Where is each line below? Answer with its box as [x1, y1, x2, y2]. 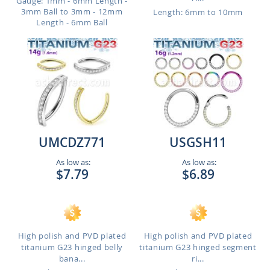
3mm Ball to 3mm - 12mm [21, 6, 123, 17]
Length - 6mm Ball [36, 17, 108, 28]
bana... [58, 253, 86, 264]
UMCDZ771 [39, 134, 105, 151]
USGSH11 [169, 134, 227, 151]
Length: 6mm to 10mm [153, 7, 243, 17]
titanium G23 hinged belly [20, 242, 124, 253]
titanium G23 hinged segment [139, 242, 257, 253]
